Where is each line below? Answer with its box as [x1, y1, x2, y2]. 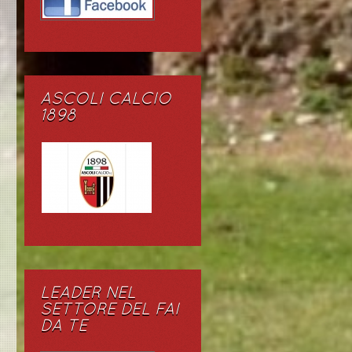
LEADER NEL [40, 286, 136, 301]
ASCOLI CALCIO [40, 92, 171, 107]
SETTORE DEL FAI [40, 302, 179, 317]
